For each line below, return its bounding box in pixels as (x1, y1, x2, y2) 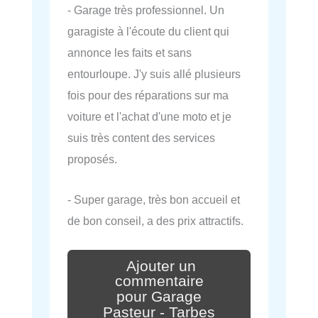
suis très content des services (67, 131, 215, 145)
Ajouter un (126, 257, 196, 275)
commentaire (114, 273, 204, 290)
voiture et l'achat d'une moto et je (67, 110, 231, 124)
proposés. (67, 153, 117, 166)
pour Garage (116, 288, 202, 306)
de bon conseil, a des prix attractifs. (67, 214, 243, 227)
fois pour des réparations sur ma (67, 89, 229, 102)
